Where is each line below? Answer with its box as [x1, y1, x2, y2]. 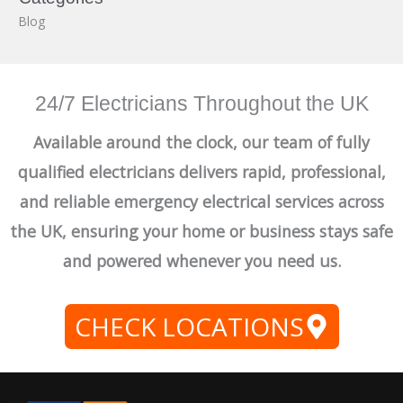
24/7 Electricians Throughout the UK [34, 92, 369, 116]
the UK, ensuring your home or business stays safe [10, 220, 393, 243]
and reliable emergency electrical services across [19, 191, 384, 213]
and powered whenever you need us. [62, 250, 341, 273]
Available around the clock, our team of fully [33, 131, 370, 154]
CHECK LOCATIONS [74, 309, 304, 345]
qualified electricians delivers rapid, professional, [17, 161, 386, 184]
